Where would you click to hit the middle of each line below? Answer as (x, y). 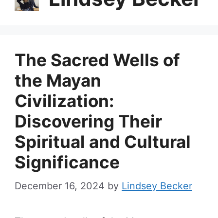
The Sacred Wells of (97, 60)
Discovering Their (88, 121)
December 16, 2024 (60, 186)
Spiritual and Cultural (103, 142)
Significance (67, 162)
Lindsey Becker (157, 186)
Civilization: (64, 101)
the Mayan (58, 80)
